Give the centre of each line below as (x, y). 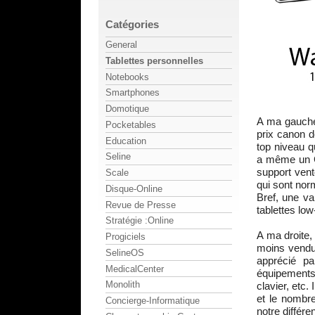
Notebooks (127, 77)
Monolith (123, 285)
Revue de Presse (141, 205)
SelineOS (125, 252)
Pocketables (131, 124)
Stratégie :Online (140, 221)
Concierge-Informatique (153, 301)
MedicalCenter (135, 269)
